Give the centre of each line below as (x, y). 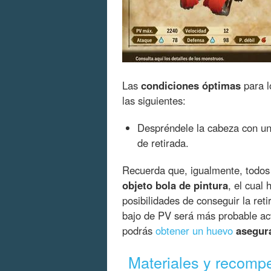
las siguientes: (154, 101)
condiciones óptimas (191, 86)
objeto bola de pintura (175, 185)
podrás (139, 231)
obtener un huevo (194, 231)
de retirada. (163, 143)
